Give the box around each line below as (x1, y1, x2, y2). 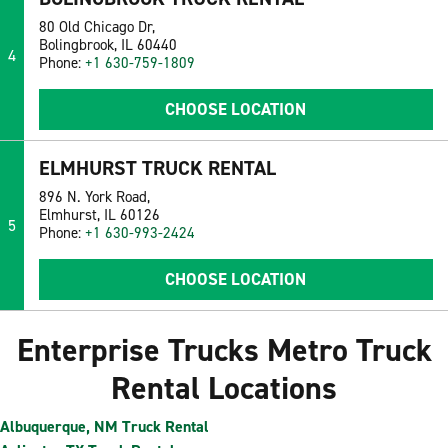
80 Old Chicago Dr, (38, 17, 155, 38)
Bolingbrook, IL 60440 (38, 35, 177, 56)
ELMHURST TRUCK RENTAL (38, 155, 276, 182)
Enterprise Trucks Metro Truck (16, 329, 432, 372)
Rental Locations (111, 367, 337, 410)
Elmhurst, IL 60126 (38, 205, 160, 226)
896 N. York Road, (38, 187, 150, 208)
